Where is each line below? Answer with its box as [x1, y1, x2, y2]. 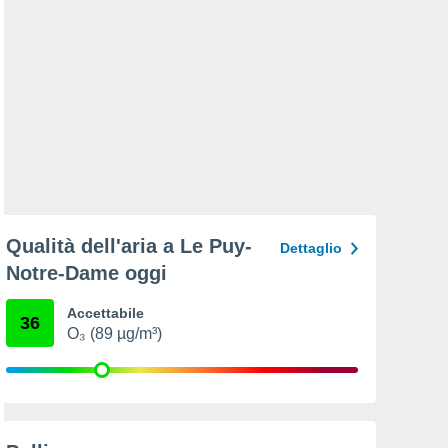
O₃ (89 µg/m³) [67, 325, 162, 342]
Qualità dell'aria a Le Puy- [6, 235, 252, 257]
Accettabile [67, 305, 144, 321]
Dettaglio [280, 240, 342, 256]
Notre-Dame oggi [6, 262, 167, 284]
